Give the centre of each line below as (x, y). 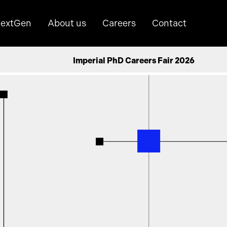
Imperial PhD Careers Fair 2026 (134, 61)
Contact (169, 23)
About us (67, 23)
